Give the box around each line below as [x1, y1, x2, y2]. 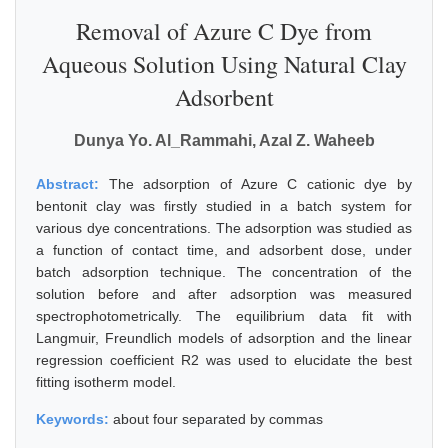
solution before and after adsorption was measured [36, 286, 412, 302]
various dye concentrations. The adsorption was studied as [36, 220, 412, 236]
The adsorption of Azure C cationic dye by [108, 176, 412, 192]
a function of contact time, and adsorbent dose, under [36, 242, 412, 258]
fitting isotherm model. [36, 374, 176, 390]
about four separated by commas [113, 411, 323, 427]
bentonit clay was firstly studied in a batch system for [36, 198, 412, 214]
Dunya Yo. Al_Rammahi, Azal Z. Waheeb [73, 132, 375, 149]
